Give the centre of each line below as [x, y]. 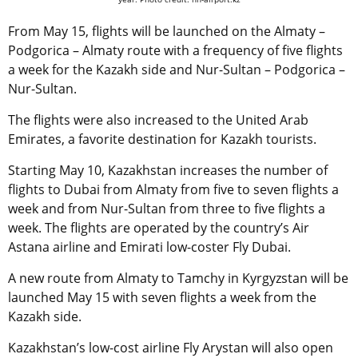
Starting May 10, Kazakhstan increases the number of [168, 171]
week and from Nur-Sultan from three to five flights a [167, 209]
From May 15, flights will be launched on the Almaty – [167, 32]
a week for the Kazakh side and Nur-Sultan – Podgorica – [177, 70]
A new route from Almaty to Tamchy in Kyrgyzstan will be [178, 278]
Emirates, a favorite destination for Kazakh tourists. [164, 139]
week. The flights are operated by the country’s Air [159, 228]
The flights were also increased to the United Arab [158, 120]
